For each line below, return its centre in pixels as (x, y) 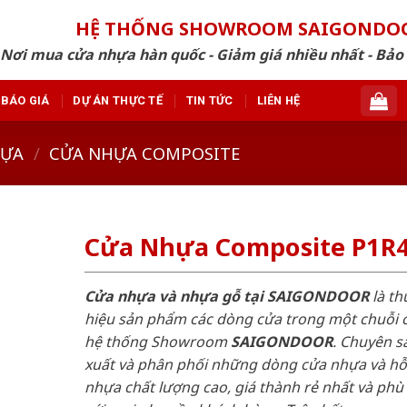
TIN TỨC (209, 100)
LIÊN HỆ (278, 100)
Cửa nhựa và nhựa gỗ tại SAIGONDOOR (226, 296)
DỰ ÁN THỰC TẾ (118, 100)
